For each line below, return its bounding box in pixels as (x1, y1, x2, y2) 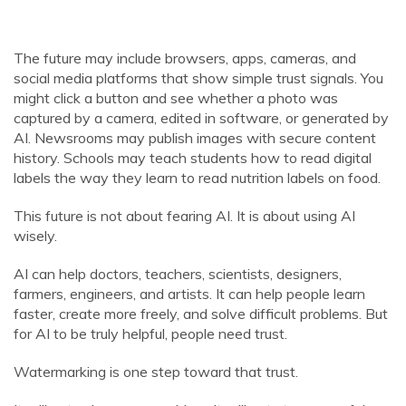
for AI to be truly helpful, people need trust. (14, 324, 287, 343)
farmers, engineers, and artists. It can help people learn (14, 285, 365, 303)
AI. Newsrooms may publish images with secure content (14, 129, 376, 147)
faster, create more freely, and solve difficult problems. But (14, 304, 388, 323)
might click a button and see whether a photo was (14, 89, 338, 107)
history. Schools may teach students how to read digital (14, 149, 372, 167)
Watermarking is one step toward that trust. (14, 362, 298, 381)
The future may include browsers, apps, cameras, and (14, 49, 356, 67)
